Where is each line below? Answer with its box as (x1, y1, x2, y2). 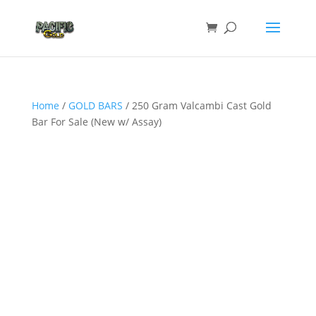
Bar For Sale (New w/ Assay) (31, 115, 162, 128)
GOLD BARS (68, 99, 123, 112)
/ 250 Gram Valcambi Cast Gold (122, 99, 272, 112)
